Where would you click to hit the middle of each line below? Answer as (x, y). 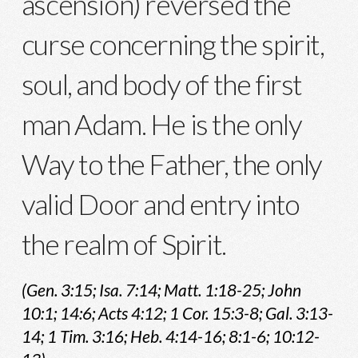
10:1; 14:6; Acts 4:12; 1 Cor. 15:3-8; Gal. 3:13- (177, 313)
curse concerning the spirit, (173, 44)
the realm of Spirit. (123, 244)
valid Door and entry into (160, 204)
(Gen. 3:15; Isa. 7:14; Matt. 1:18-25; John (161, 290)
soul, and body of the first (161, 84)
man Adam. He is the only (161, 124)
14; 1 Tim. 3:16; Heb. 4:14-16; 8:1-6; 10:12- (170, 336)
